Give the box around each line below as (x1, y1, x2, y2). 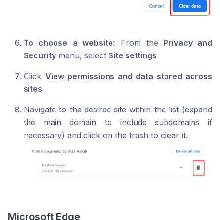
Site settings (109, 50, 157, 60)
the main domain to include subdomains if (24, 117, 212, 127)
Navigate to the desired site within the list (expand (24, 104, 212, 114)
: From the (113, 37, 159, 48)
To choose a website (24, 37, 113, 48)
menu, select (56, 50, 109, 60)
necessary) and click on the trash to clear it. (24, 130, 188, 140)
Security (24, 50, 56, 60)
